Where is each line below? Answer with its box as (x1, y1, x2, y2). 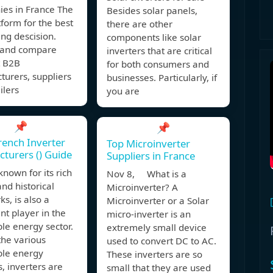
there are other (107, 18, 172, 30)
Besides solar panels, (107, 4, 197, 17)
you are (107, 85, 140, 97)
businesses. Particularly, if (107, 71, 217, 84)
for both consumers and (107, 58, 209, 71)
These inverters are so (107, 248, 202, 261)
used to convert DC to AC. (107, 235, 216, 247)
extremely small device (107, 221, 207, 234)
